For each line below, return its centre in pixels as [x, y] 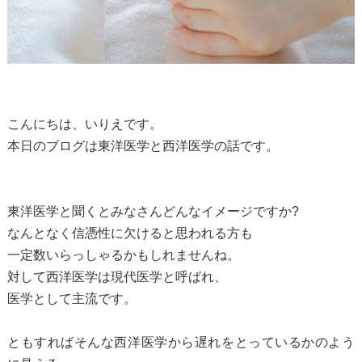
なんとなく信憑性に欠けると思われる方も [130, 233]
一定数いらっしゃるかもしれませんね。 [123, 255]
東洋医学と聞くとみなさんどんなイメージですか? [153, 211]
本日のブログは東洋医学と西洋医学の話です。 [143, 145]
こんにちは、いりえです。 [84, 124]
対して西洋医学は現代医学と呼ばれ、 [117, 276]
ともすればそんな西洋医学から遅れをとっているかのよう [181, 342]
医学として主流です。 [72, 298]
